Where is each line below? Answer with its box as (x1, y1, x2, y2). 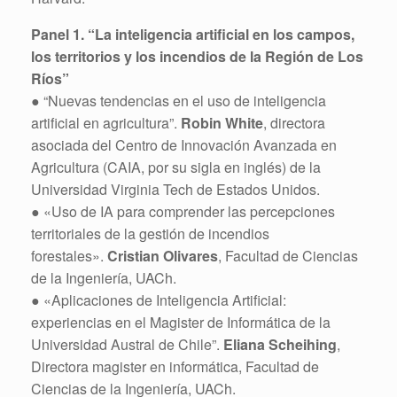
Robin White (181, 112, 263, 133)
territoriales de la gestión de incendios (31, 222, 269, 244)
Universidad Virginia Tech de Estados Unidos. (31, 178, 320, 199)
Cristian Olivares (107, 245, 218, 266)
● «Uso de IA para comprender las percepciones (31, 200, 335, 222)
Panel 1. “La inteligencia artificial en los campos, (31, 23, 354, 44)
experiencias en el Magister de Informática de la (31, 311, 331, 332)
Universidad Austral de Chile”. (31, 333, 223, 354)
